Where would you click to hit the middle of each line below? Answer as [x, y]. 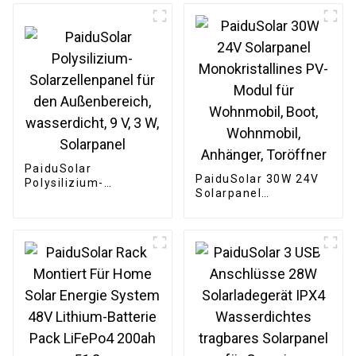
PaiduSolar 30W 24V [257, 179]
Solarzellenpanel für [87, 197]
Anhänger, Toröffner [259, 251]
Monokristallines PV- [259, 208]
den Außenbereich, [83, 211]
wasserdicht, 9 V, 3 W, [90, 225]
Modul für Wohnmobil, [262, 222]
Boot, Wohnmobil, [249, 236]
